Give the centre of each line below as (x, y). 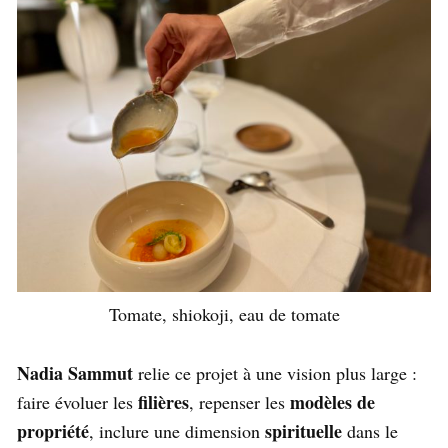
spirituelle (303, 431)
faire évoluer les (77, 402)
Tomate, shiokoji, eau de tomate (224, 314)
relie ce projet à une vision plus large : (275, 373)
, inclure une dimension (177, 431)
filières (163, 402)
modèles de (332, 402)
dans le (370, 431)
